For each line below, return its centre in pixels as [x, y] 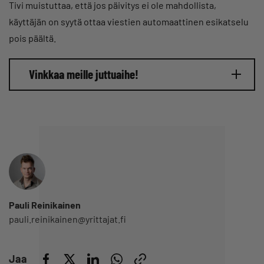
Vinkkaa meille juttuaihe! [84, 74]
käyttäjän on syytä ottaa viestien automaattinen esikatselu [129, 21]
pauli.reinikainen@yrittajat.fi [67, 219]
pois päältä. [32, 38]
